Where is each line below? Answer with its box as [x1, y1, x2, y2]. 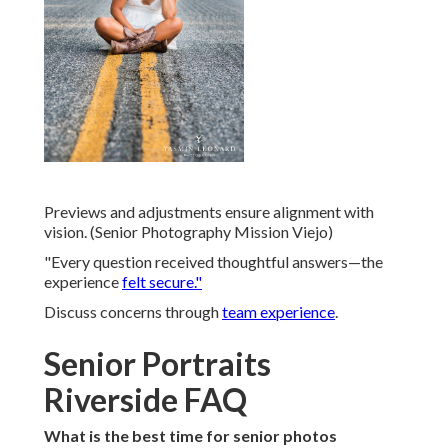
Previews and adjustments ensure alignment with [44, 202, 374, 222]
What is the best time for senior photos [44, 426, 337, 446]
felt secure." [122, 272, 202, 292]
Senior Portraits [44, 344, 271, 384]
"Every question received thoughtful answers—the [44, 252, 383, 272]
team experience [222, 302, 335, 322]
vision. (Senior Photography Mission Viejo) [44, 222, 333, 242]
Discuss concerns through [44, 302, 222, 322]
